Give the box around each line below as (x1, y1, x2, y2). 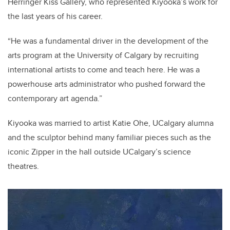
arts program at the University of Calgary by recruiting (8, 49, 199, 62)
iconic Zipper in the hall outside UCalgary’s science (8, 146, 191, 158)
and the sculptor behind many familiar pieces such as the (8, 131, 211, 144)
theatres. (8, 160, 39, 172)
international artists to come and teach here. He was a (8, 64, 200, 76)
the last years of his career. (8, 10, 105, 23)
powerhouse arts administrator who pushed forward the (8, 78, 205, 90)
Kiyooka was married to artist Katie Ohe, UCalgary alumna (8, 117, 214, 129)
